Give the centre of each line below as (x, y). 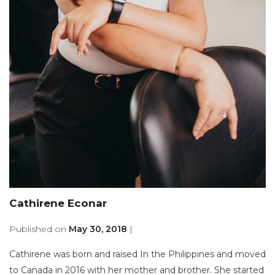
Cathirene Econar (58, 203)
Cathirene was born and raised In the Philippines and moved (137, 254)
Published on (39, 229)
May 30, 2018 (98, 229)
